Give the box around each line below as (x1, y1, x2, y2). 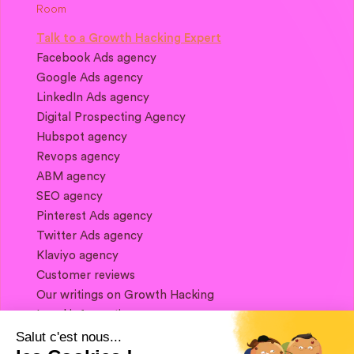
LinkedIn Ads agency (36, 92, 149, 104)
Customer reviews (36, 269, 135, 282)
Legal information (36, 309, 135, 322)
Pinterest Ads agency (36, 210, 153, 223)
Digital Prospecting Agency (36, 111, 186, 124)
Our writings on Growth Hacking (36, 289, 214, 302)
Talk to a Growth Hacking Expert (36, 32, 221, 45)
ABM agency (36, 171, 106, 183)
